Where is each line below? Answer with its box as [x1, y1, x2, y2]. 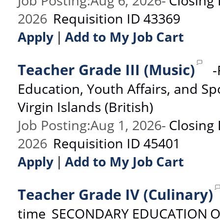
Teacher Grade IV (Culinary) [18, 184, 213, 204]
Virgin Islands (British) [18, 97, 153, 116]
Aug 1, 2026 [90, 115, 162, 134]
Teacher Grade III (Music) [18, 59, 195, 80]
